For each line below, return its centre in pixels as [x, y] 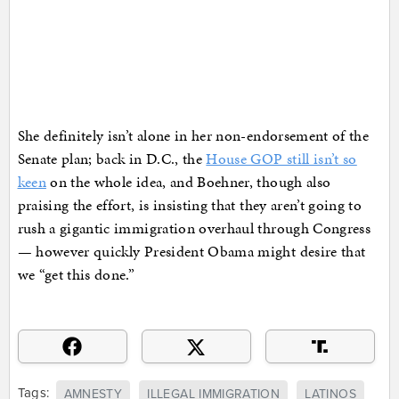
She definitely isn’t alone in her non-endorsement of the [193, 136]
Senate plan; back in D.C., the [112, 159]
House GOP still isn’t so [281, 159]
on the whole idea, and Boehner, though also [188, 182]
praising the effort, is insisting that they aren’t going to [190, 205]
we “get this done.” [76, 275]
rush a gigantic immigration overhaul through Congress [194, 228]
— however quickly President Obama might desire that [191, 252]
